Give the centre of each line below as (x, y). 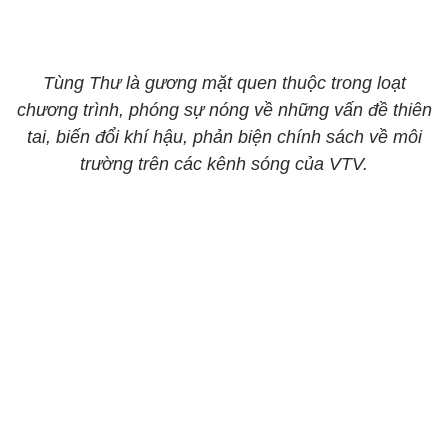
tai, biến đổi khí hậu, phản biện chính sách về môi (224, 137)
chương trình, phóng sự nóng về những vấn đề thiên (224, 110)
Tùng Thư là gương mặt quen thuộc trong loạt (224, 83)
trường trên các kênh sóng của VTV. (224, 164)
